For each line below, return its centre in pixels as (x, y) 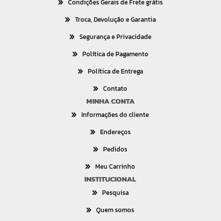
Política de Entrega (115, 71)
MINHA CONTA (110, 101)
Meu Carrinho (115, 166)
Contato (115, 88)
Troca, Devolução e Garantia (115, 19)
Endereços (115, 132)
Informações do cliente (115, 114)
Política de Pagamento (115, 54)
